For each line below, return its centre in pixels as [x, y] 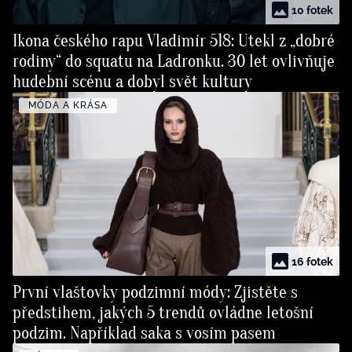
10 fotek [312, 10]
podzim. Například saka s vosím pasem [144, 334]
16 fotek [312, 261]
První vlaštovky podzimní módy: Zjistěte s [155, 293]
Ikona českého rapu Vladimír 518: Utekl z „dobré [174, 41]
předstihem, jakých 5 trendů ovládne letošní [163, 313]
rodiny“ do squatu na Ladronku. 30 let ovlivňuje [174, 62]
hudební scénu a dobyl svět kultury [132, 82]
